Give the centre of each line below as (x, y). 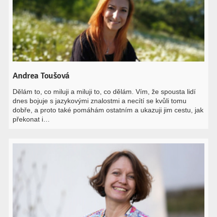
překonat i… (31, 119)
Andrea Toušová (41, 76)
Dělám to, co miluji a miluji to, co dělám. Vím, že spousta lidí (104, 92)
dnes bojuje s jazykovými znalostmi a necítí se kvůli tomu (100, 101)
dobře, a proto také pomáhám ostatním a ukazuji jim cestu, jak (108, 110)
